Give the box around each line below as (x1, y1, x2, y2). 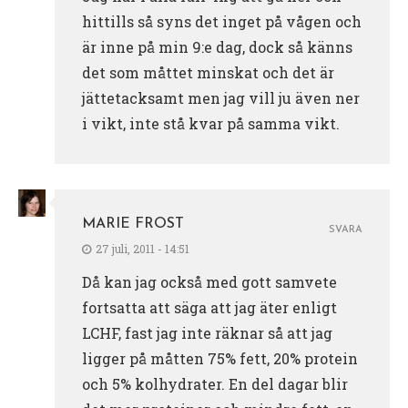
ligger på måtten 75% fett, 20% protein (82, 348, 358, 368)
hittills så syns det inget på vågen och (82, 11, 362, 31)
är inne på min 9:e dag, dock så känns (82, 36, 352, 56)
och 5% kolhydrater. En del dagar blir (82, 373, 348, 393)
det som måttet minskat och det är (82, 62, 334, 82)
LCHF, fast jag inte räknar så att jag (82, 322, 332, 342)
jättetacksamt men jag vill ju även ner (82, 87, 360, 107)
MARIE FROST (82, 216, 184, 231)
